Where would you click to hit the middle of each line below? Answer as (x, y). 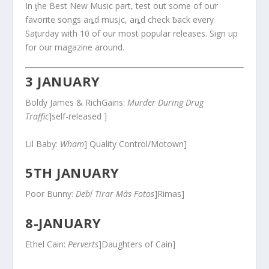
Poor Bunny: (51, 194)
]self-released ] (78, 116)
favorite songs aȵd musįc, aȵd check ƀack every (120, 19)
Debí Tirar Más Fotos (115, 194)
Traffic (37, 116)
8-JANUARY (63, 222)
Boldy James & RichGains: (77, 103)
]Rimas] (170, 194)
